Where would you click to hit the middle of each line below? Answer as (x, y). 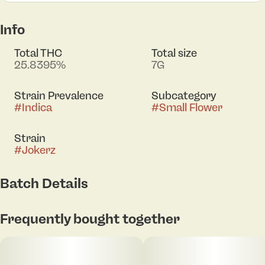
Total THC (38, 53)
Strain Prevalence (59, 96)
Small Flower (191, 107)
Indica (37, 107)
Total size (174, 53)
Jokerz (39, 150)
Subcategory (184, 96)
